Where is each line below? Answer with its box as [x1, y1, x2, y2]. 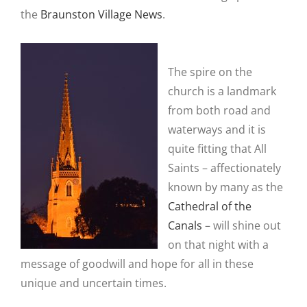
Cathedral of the [168, 198, 251, 214]
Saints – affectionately [168, 160, 281, 175]
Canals [168, 217, 202, 233]
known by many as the [168, 179, 283, 195]
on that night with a [168, 236, 269, 252]
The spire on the [168, 64, 252, 79]
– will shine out [202, 217, 281, 233]
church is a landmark [168, 83, 276, 99]
